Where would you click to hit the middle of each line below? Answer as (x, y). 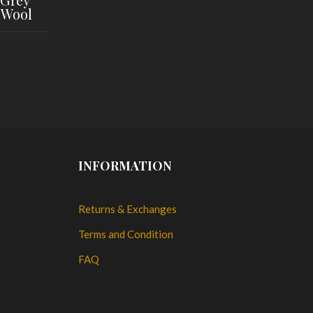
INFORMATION (125, 165)
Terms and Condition (126, 234)
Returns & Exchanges (128, 209)
